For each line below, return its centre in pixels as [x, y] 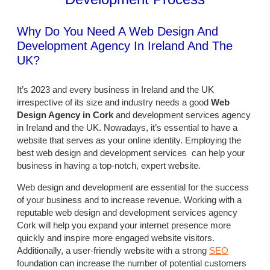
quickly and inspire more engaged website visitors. [116, 238]
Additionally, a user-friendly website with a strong [113, 251]
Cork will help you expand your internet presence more [124, 225]
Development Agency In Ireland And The [125, 46]
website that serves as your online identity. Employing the [129, 140]
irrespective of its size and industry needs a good [114, 102]
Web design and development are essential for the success [133, 187]
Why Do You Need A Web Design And [118, 31]
